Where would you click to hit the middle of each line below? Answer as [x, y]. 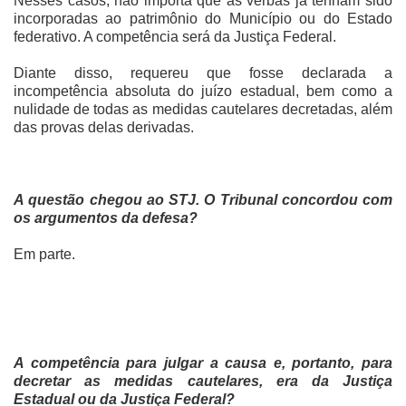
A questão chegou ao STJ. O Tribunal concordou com [203, 200]
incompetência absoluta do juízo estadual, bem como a [203, 92]
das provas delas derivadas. [104, 128]
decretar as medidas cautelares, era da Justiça [203, 382]
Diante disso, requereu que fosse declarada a [203, 73]
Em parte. [44, 255]
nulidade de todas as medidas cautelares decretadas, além [203, 110]
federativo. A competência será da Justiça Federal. [175, 37]
